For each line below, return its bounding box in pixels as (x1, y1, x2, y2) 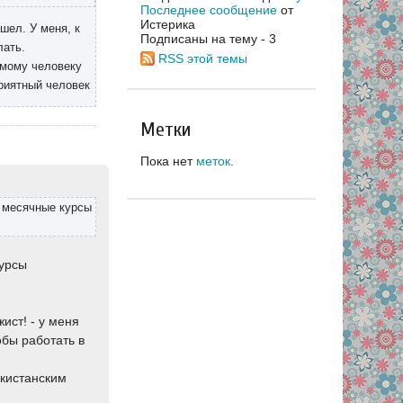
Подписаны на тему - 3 (140, 31, 276, 46)
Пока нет (140, 153, 196, 168)
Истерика (140, 16, 195, 31)
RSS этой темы (158, 50, 247, 66)
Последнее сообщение (140, 2, 277, 17)
